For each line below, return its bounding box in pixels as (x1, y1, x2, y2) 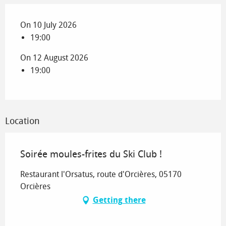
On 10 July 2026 (20, 20, 77, 30)
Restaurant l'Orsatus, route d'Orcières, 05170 (20, 169, 182, 179)
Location (5, 115, 40, 127)
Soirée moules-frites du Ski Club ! (20, 148, 162, 160)
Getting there (92, 195, 146, 205)
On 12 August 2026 (20, 52, 88, 63)
